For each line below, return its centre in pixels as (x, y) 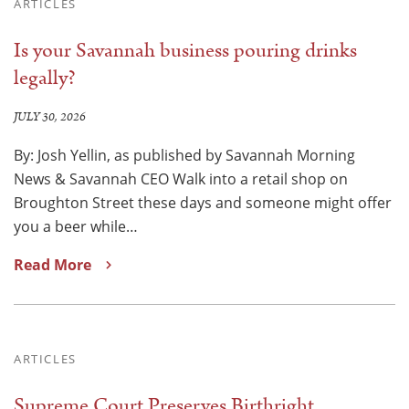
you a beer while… (76, 226)
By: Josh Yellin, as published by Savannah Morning (184, 155)
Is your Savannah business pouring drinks (185, 50)
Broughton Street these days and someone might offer (203, 202)
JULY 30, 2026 (50, 117)
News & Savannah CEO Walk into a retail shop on (181, 178)
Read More (52, 264)
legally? (45, 78)
